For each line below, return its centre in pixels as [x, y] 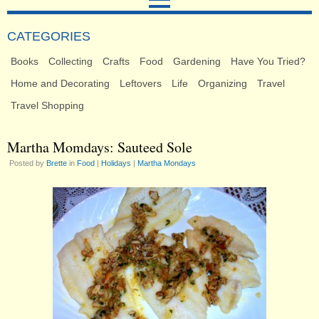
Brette [57, 163]
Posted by [28, 163]
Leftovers [141, 83]
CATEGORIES [49, 36]
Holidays [116, 163]
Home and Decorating [60, 83]
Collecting [70, 61]
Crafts [116, 61]
